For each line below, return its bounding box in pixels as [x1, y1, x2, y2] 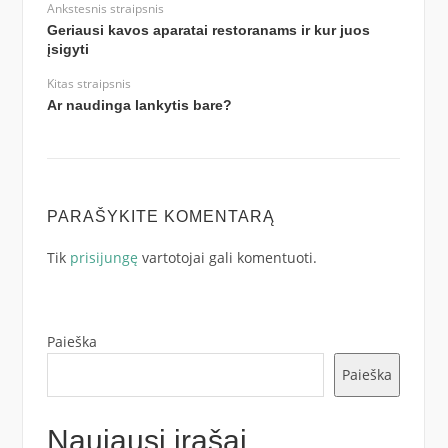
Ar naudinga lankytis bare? [46, 97, 232, 114]
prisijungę [69, 247, 138, 267]
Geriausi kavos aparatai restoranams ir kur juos [46, 22, 370, 39]
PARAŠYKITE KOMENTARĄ [46, 208, 275, 226]
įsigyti [46, 41, 89, 58]
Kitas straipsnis [46, 75, 131, 93]
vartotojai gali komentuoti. [137, 247, 317, 267]
